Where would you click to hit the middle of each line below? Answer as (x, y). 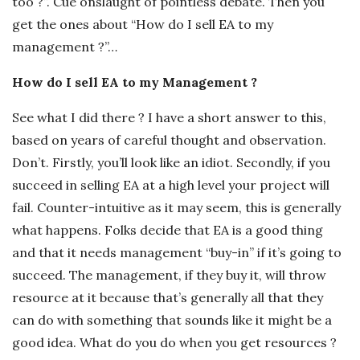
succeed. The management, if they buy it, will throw (169, 274)
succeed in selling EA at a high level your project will (171, 184)
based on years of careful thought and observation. (169, 139)
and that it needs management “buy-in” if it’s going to (177, 252)
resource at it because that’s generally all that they (168, 297)
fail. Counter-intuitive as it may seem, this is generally (176, 207)
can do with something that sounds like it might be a (172, 319)
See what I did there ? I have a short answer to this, (169, 117)
